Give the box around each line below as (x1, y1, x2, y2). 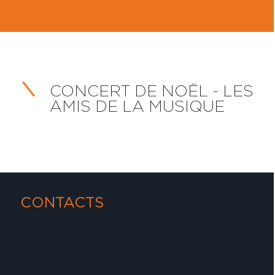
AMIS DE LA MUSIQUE (50, 98, 225, 114)
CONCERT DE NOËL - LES (45, 82, 254, 99)
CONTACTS (20, 194, 104, 210)
